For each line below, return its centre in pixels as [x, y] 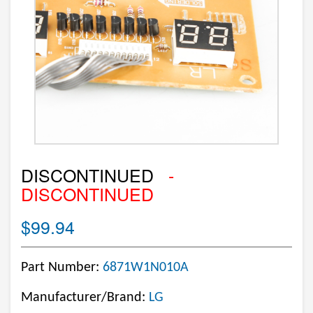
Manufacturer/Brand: [85, 298]
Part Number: [62, 268]
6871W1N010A [146, 268]
